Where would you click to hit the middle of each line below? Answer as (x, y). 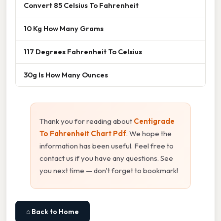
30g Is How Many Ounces (66, 74)
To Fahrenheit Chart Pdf (83, 133)
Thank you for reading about (87, 121)
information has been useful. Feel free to (107, 146)
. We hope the (149, 133)
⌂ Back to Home (53, 211)
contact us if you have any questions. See (106, 158)
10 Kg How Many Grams (64, 28)
